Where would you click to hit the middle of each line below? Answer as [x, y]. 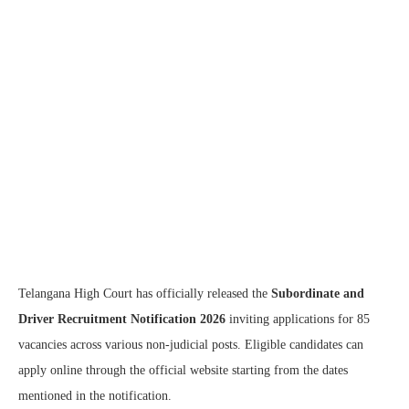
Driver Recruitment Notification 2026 [122, 319]
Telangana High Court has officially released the [145, 293]
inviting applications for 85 [298, 319]
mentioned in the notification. [95, 395]
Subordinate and [318, 293]
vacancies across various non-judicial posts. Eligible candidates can [191, 344]
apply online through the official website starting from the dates [183, 370]
